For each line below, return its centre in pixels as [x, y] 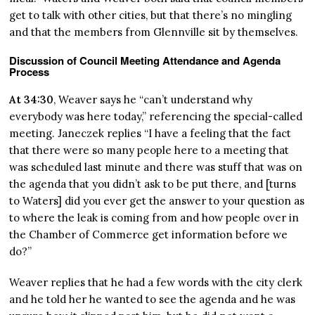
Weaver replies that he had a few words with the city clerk [156, 283]
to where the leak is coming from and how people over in [154, 218]
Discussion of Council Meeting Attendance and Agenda [145, 61]
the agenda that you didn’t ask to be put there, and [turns [153, 184]
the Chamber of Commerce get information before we [149, 235]
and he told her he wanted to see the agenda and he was [153, 300]
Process [30, 72]
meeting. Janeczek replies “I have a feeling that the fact [150, 134]
